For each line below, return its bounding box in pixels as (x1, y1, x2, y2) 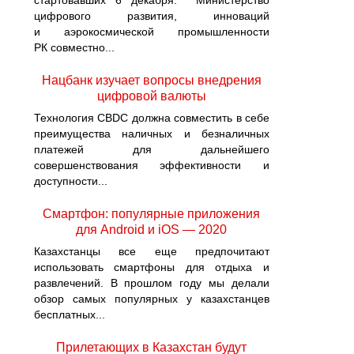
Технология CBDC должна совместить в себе (33, 111, 269, 124)
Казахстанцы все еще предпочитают (33, 245, 269, 258)
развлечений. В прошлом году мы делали (33, 277, 269, 289)
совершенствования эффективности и (33, 159, 269, 171)
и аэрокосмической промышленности (33, 25, 269, 38)
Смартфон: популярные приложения (43, 207, 261, 220)
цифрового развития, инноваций (33, 9, 269, 22)
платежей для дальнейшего (33, 143, 269, 156)
